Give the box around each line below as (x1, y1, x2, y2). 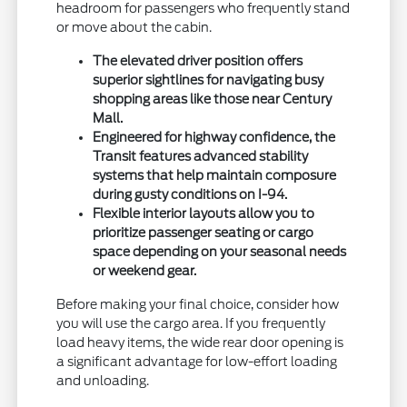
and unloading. (56, 372, 150, 388)
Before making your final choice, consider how (56, 296, 340, 312)
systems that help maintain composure (93, 167, 337, 183)
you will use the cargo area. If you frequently (56, 315, 326, 331)
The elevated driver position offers (93, 53, 303, 68)
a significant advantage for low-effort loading (56, 353, 338, 369)
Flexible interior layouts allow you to (93, 205, 315, 221)
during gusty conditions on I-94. (93, 186, 288, 202)
